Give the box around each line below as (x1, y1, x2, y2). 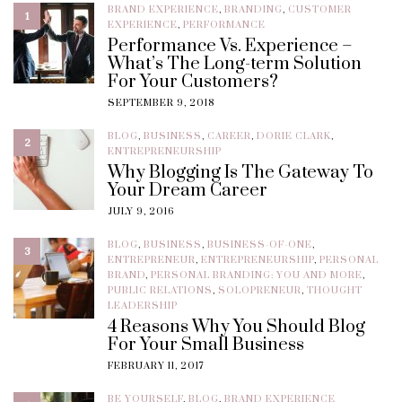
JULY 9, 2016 (108, 205, 174, 219)
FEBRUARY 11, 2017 (108, 360, 205, 373)
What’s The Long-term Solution (108, 53, 362, 76)
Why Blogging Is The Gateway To (108, 162, 373, 185)
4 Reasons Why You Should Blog (108, 316, 365, 339)
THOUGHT (307, 284, 363, 298)
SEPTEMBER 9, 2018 (108, 97, 214, 110)
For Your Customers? (108, 71, 278, 94)
